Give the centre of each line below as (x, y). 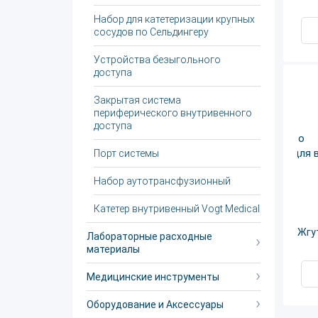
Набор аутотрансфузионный (162, 181)
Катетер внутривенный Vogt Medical (177, 209)
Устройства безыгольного (157, 60)
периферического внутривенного (173, 113)
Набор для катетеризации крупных (174, 19)
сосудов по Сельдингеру (151, 32)
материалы (113, 249)
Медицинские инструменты (153, 277)
